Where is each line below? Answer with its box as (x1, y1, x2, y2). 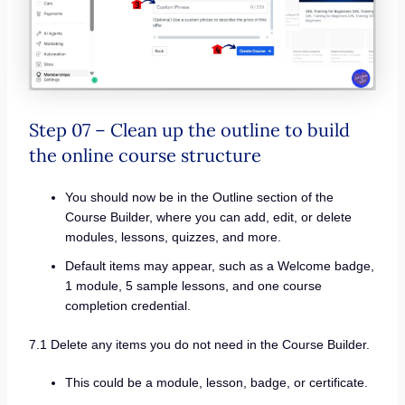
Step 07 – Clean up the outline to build (28, 118, 350, 142)
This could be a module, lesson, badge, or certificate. (64, 374, 368, 390)
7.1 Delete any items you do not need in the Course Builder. (28, 337, 370, 353)
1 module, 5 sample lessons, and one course (64, 278, 322, 294)
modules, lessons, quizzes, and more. (64, 230, 281, 245)
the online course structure (28, 144, 261, 167)
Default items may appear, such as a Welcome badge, (64, 259, 374, 274)
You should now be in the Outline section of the (64, 190, 334, 205)
